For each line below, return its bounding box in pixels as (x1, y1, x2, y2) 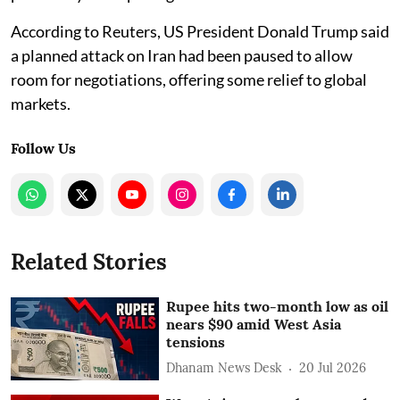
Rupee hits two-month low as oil (166, 296, 389, 315)
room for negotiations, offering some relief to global (11, 69, 367, 89)
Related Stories (11, 247, 167, 276)
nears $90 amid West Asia (166, 314, 342, 333)
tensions (166, 332, 226, 351)
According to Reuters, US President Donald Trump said (11, 21, 389, 41)
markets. (11, 93, 71, 113)
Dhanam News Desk (166, 360, 283, 377)
